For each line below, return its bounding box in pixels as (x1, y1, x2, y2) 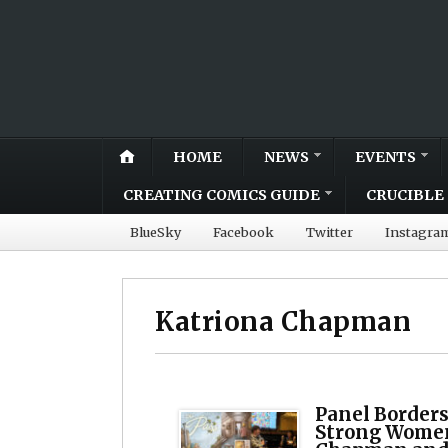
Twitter (306, 223, 353, 240)
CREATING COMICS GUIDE (123, 185, 320, 204)
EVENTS (355, 147, 416, 166)
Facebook (213, 223, 274, 240)
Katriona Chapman (155, 305, 412, 338)
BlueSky (130, 223, 181, 240)
